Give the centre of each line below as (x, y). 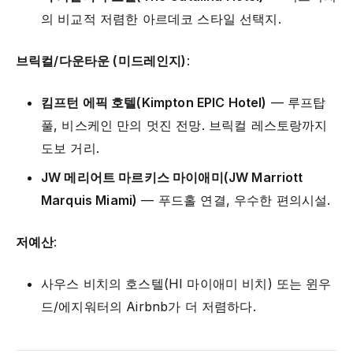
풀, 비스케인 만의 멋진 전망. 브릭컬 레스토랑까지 (184, 126)
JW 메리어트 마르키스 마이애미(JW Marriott (172, 178)
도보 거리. (70, 149)
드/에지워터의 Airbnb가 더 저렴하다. (149, 307)
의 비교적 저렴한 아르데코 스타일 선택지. (161, 19)
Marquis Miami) (89, 201)
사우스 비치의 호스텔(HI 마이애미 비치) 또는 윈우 (186, 284)
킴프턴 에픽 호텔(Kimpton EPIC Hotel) (154, 103)
